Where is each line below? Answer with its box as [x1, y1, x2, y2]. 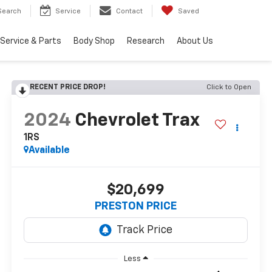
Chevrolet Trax [75, 112, 200, 131]
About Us [177, 37, 213, 46]
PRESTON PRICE [95, 201, 177, 212]
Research [127, 37, 165, 46]
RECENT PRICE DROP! [30, 84, 106, 91]
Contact [116, 8, 143, 15]
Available [29, 146, 70, 156]
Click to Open [206, 84, 251, 91]
